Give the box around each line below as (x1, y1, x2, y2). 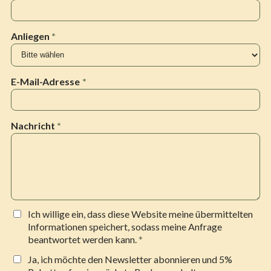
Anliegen (11, 30, 51, 42)
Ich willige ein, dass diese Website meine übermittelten (28, 208, 253, 220)
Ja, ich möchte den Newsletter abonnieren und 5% (28, 253, 232, 266)
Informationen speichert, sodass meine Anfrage (28, 221, 222, 233)
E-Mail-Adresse (11, 76, 82, 88)
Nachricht (11, 120, 57, 132)
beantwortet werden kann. (28, 233, 139, 246)
